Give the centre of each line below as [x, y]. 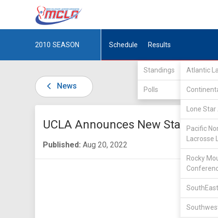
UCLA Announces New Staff [116, 125]
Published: [62, 145]
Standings [159, 70]
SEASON [66, 45]
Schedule [123, 45]
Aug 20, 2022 [104, 145]
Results [159, 45]
